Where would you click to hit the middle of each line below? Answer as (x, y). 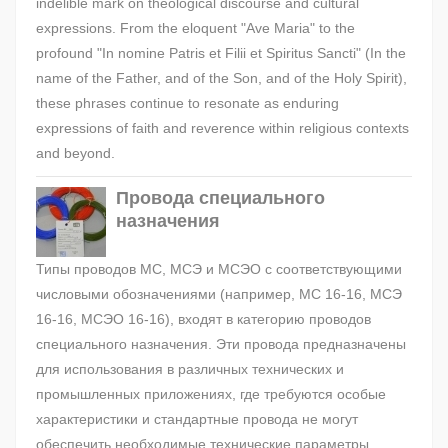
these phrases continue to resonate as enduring (187, 103)
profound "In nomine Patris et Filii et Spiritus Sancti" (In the (221, 53)
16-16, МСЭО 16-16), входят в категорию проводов (203, 319)
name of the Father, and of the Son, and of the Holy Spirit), (221, 78)
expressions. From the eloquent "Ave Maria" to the (195, 28)
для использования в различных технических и (190, 369)
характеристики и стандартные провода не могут (197, 419)
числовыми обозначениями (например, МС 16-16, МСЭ (219, 294)
